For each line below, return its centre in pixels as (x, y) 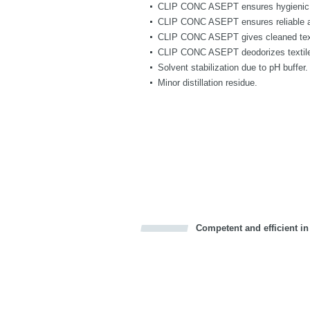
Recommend (110, 243)
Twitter (83, 243)
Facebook (76, 243)
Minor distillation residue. (208, 83)
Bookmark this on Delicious (96, 243)
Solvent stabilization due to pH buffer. (233, 67)
